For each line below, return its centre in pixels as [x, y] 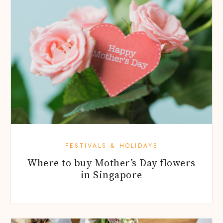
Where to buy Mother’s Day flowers [111, 163]
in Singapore [111, 174]
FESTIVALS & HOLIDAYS [111, 146]
